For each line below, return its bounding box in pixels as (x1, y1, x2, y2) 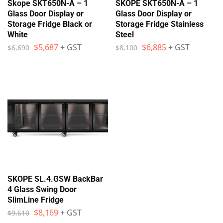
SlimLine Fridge (7, 195, 64, 205)
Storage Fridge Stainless (115, 19, 204, 29)
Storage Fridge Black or (7, 19, 92, 29)
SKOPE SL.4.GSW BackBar (7, 174, 103, 184)
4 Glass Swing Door (7, 184, 77, 194)
